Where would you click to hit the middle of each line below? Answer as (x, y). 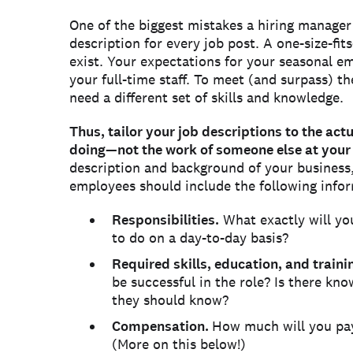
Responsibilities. (165, 220)
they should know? (170, 300)
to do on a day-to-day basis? (200, 238)
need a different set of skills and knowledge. (206, 97)
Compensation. (162, 326)
